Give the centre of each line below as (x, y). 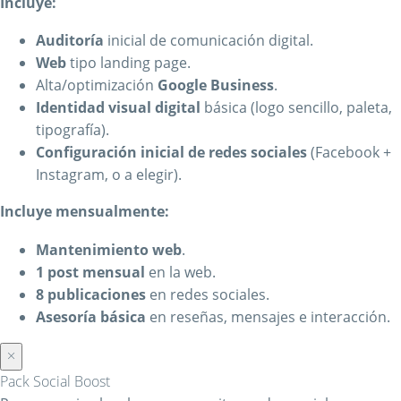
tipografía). (73, 130)
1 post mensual (90, 272)
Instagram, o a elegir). (109, 175)
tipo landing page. (128, 63)
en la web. (180, 272)
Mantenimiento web (109, 249)
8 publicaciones (91, 294)
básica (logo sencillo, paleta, (296, 108)
